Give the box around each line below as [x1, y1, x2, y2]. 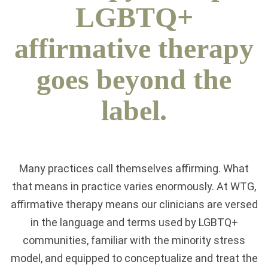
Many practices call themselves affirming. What [19, 162, 249, 175]
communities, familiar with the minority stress [23, 233, 245, 246]
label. [101, 95, 167, 127]
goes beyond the [36, 63, 232, 96]
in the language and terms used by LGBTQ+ [30, 215, 238, 229]
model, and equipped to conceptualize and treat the [10, 251, 258, 264]
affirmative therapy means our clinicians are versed [10, 197, 258, 211]
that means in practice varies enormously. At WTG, [12, 179, 256, 193]
